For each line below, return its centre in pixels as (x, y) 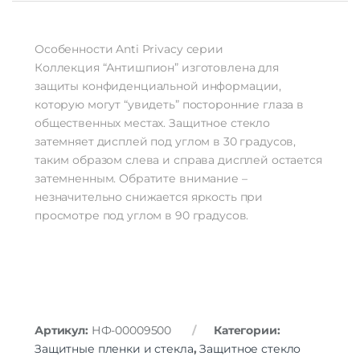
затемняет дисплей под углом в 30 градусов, (166, 142)
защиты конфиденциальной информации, (158, 86)
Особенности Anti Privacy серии (129, 49)
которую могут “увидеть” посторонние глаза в (169, 105)
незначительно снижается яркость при (149, 197)
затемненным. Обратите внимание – (141, 179)
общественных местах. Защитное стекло (152, 123)
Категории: (247, 331)
